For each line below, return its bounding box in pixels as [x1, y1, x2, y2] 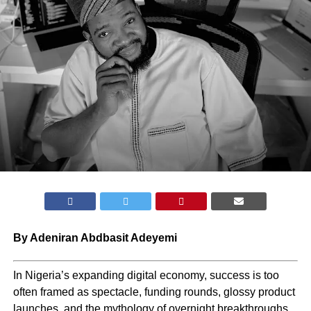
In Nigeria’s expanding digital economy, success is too [12, 269, 279, 281]
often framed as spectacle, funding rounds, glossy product [12, 285, 295, 298]
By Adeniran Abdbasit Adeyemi [12, 231, 177, 244]
